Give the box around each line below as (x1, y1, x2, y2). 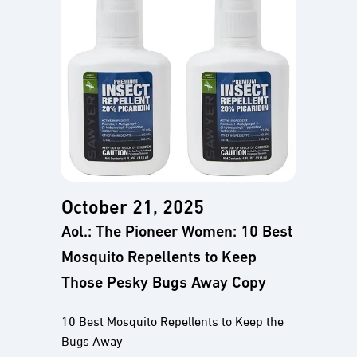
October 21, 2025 (61, 199, 204, 218)
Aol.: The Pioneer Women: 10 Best (61, 225, 292, 241)
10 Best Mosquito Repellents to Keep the (61, 316, 284, 329)
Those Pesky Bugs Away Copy (61, 276, 266, 292)
